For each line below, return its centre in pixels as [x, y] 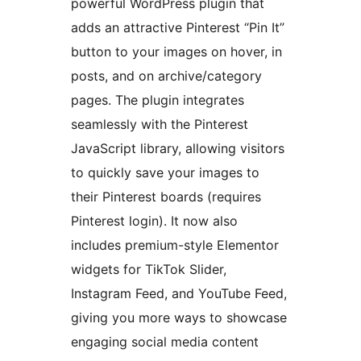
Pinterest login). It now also [154, 221]
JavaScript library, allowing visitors [178, 149]
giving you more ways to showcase [179, 318]
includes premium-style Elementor [175, 245]
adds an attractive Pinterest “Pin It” [178, 28]
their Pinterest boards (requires [166, 197]
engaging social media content [165, 342]
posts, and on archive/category [166, 76]
